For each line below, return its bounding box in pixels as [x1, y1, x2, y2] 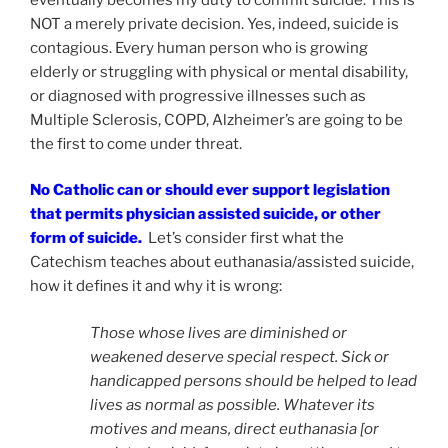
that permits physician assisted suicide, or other [30, 205, 381, 224]
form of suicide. [30, 229, 148, 248]
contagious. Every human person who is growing [30, 38, 368, 57]
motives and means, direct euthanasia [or [90, 419, 379, 438]
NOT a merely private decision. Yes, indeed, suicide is [30, 14, 399, 33]
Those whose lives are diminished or [90, 323, 347, 342]
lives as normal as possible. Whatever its [90, 395, 375, 414]
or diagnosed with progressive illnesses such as [30, 86, 366, 105]
